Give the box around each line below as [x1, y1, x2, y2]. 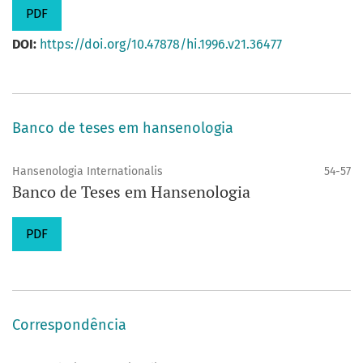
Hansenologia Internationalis [12, 164, 163, 178]
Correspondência [12, 316, 126, 334]
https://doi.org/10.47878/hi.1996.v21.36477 [40, 36, 282, 52]
